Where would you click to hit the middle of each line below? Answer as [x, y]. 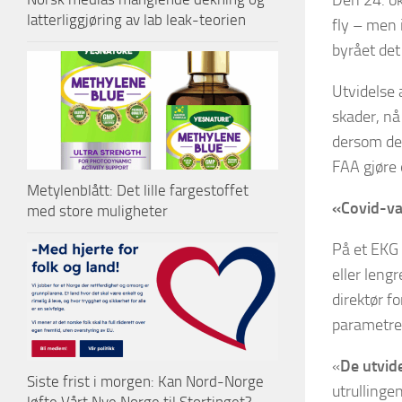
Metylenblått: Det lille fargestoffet [138, 191]
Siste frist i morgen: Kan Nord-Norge [145, 382]
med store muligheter [97, 211]
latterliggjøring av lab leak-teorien [136, 20]
